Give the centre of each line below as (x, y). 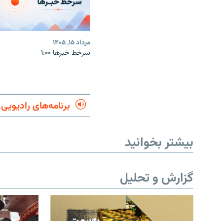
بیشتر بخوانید (159, 143)
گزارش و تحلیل (157, 179)
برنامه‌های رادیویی (36, 106)
